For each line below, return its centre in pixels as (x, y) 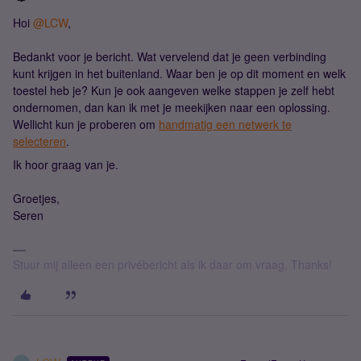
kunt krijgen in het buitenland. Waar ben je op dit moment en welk (179, 73)
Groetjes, (36, 198)
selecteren (39, 141)
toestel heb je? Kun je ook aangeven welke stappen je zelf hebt (174, 90)
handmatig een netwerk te (225, 124)
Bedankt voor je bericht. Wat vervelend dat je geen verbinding (170, 56)
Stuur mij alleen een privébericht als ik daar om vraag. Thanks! (172, 264)
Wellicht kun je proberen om (86, 124)
